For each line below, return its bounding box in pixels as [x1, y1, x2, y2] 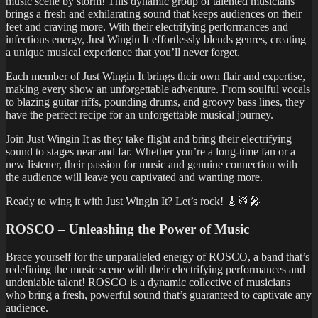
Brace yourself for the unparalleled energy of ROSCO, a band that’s [6, 250, 309, 263]
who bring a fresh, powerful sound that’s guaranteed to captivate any [6, 288, 312, 301]
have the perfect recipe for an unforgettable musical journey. [6, 109, 273, 121]
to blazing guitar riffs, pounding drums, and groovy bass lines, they [6, 96, 305, 109]
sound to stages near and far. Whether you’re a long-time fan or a [6, 146, 295, 158]
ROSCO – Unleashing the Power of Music [6, 221, 249, 237]
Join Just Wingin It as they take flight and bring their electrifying [6, 133, 292, 146]
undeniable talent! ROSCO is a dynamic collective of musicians [6, 275, 290, 288]
